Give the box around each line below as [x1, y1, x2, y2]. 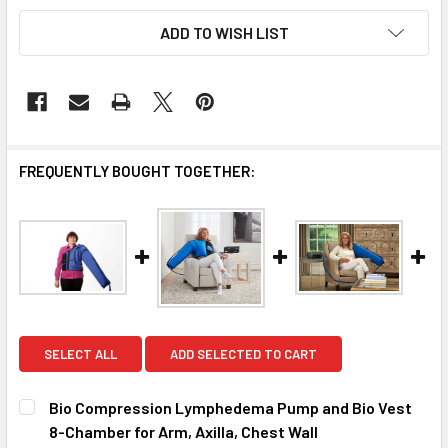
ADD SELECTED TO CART [170, 345, 317, 362]
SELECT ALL [44, 345, 117, 362]
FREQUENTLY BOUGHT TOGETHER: [19, 161, 255, 180]
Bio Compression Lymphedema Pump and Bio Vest [49, 397, 412, 417]
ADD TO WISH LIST [159, 22, 289, 42]
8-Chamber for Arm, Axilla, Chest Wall [49, 421, 318, 441]
